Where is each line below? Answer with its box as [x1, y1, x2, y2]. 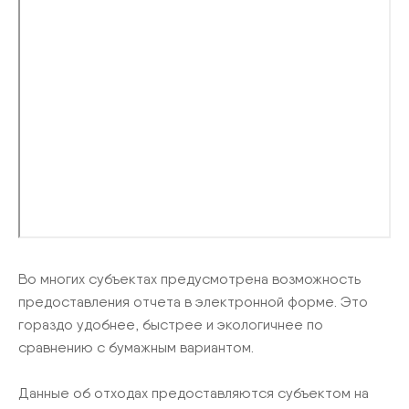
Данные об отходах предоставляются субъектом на [18, 383, 369, 402]
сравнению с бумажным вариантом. [18, 338, 254, 356]
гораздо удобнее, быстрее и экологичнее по [18, 315, 323, 333]
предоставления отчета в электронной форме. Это [18, 292, 368, 310]
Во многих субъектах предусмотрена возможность [18, 269, 361, 288]
